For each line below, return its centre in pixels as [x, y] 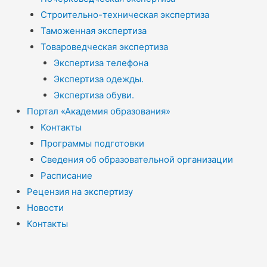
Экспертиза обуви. [94, 95]
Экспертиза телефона [101, 63]
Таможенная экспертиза [93, 30]
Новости [45, 207]
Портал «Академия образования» [99, 111]
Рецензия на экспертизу [80, 191]
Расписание [66, 175]
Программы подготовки [92, 143]
